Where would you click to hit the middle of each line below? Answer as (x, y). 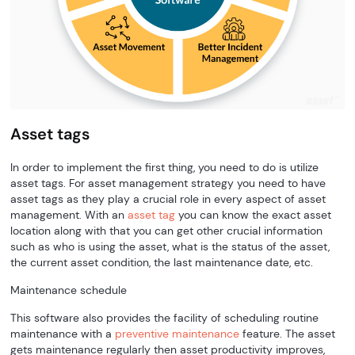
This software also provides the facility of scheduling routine (165, 317)
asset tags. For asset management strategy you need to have (168, 183)
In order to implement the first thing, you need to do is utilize (165, 167)
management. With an (69, 214)
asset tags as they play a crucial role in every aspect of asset (168, 198)
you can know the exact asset (254, 214)
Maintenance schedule (69, 290)
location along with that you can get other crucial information (167, 230)
